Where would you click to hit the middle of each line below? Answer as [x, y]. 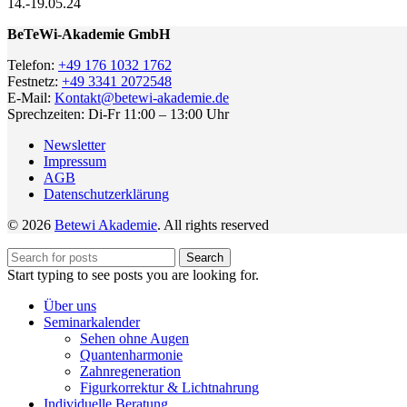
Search [205, 258]
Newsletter [74, 145]
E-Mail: [31, 98]
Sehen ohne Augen [134, 339]
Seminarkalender [92, 323]
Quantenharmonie [131, 355]
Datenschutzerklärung [106, 194]
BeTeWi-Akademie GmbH [89, 35]
